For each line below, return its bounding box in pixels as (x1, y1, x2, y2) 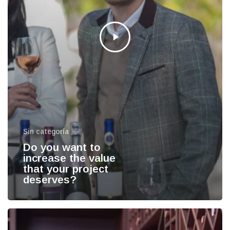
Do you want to (23, 141, 101, 153)
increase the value (23, 151, 116, 164)
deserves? (23, 173, 76, 185)
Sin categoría (23, 127, 69, 136)
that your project (23, 162, 108, 175)
